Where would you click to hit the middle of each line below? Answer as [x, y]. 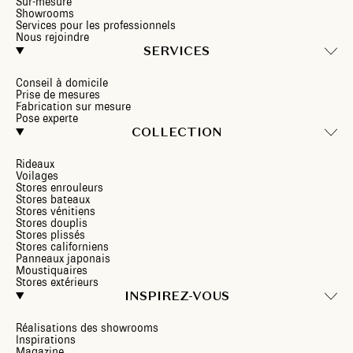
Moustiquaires [52, 270]
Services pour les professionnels [96, 25]
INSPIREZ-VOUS [176, 296]
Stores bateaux [53, 199]
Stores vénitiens [56, 211]
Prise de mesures [58, 95]
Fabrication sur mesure [73, 106]
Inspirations [46, 340]
